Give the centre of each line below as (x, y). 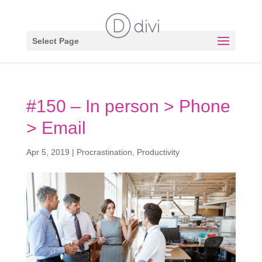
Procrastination (104, 152)
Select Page (55, 41)
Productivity (158, 152)
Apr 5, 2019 (48, 152)
